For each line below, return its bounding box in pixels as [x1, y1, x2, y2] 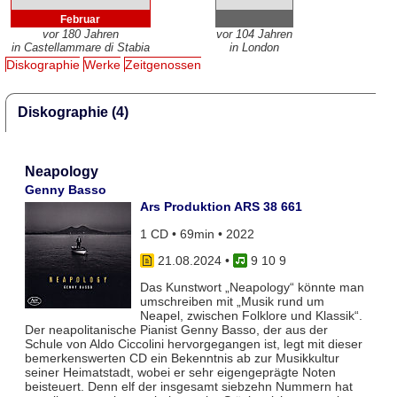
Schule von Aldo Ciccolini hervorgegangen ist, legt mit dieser [24, 337, 362, 352]
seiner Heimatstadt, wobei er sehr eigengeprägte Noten [24, 365, 336, 380]
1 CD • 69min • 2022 [139, 226, 254, 241]
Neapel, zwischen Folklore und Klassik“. [139, 308, 362, 323]
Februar [60, 13, 101, 26]
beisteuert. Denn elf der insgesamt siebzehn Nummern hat [24, 379, 353, 394]
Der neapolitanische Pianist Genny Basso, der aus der [24, 323, 328, 338]
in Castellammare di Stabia [11, 41, 150, 55]
